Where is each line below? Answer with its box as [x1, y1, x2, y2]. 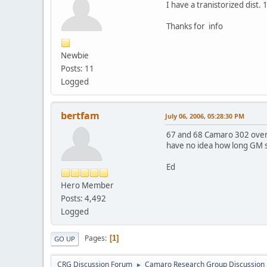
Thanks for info [166, 20, 223, 32]
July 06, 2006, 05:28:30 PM [165, 111, 244, 120]
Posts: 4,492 [61, 193, 106, 204]
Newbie [61, 49, 89, 61]
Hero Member [61, 179, 114, 191]
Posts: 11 [61, 63, 94, 74]
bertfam [61, 108, 100, 122]
